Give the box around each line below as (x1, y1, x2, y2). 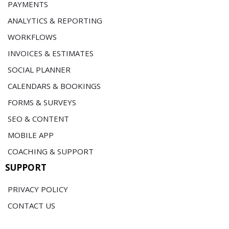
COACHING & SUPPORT (8, 146, 94, 156)
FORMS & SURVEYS (8, 97, 76, 107)
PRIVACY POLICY (8, 184, 68, 194)
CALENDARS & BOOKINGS (8, 80, 101, 91)
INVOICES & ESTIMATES (8, 48, 94, 58)
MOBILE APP (8, 129, 54, 140)
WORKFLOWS (8, 31, 57, 42)
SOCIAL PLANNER (8, 64, 71, 75)
